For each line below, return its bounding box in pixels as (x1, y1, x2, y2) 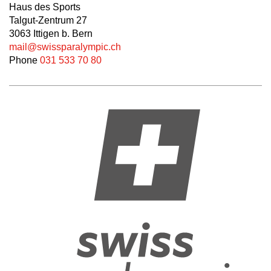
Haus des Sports (9, 2, 80, 12)
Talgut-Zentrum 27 (9, 15, 87, 25)
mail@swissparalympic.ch (9, 42, 121, 52)
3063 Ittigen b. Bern (9, 28, 93, 39)
